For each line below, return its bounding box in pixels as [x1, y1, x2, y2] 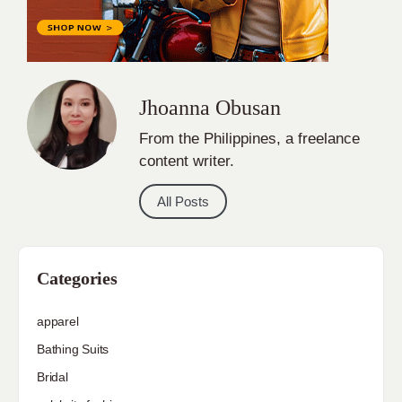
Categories [37, 268, 118, 289]
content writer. [139, 152, 234, 170]
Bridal [37, 370, 68, 385]
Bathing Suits [37, 342, 109, 357]
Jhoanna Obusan [139, 95, 281, 119]
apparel [37, 314, 79, 329]
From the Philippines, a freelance [139, 129, 360, 147]
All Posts [157, 194, 209, 210]
